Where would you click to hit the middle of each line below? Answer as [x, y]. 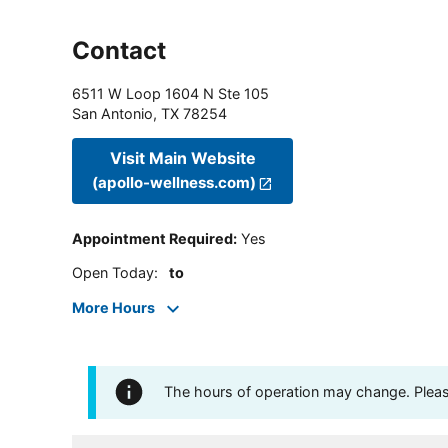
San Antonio [112, 113]
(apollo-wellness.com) [174, 183]
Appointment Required [152, 239]
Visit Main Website [182, 158]
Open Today [113, 273]
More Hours [113, 307]
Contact [119, 50]
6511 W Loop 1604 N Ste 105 [170, 93]
